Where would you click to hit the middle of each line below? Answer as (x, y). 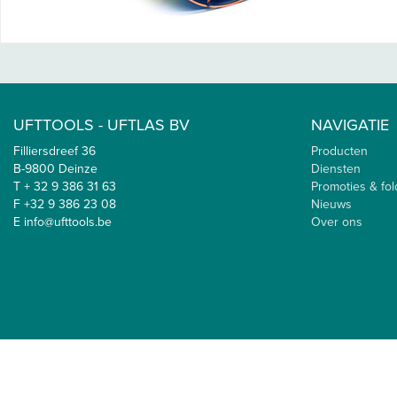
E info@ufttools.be (62, 222)
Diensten (336, 169)
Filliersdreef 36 (54, 151)
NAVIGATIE (350, 125)
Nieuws (331, 204)
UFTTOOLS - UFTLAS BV (101, 125)
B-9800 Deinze (55, 169)
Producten (339, 151)
